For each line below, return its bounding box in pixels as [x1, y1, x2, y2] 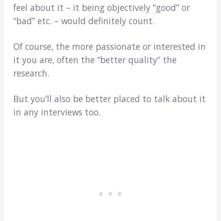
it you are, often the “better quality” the [13, 53, 177, 66]
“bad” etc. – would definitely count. [13, 14, 154, 27]
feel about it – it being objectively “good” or [13, 1, 190, 13]
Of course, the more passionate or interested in [13, 40, 206, 52]
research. [13, 67, 49, 79]
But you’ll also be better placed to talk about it [13, 92, 206, 105]
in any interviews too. [13, 106, 101, 118]
